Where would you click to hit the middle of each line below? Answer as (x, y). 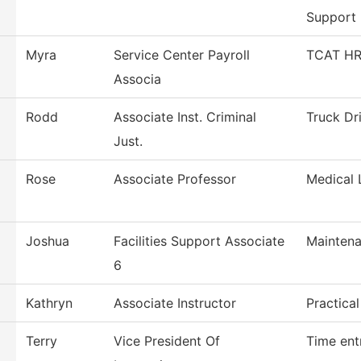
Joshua (48, 241)
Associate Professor (175, 179)
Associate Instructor (175, 303)
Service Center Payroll (182, 55)
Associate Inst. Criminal (185, 117)
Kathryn (49, 303)
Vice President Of (167, 341)
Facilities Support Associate (199, 241)
